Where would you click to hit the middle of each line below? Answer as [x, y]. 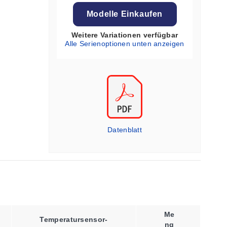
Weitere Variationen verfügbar [125, 35]
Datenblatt [125, 130]
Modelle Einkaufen [125, 14]
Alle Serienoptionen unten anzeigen [125, 44]
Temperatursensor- [74, 219]
